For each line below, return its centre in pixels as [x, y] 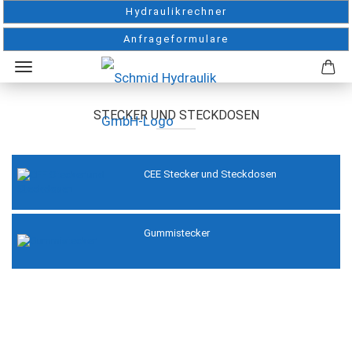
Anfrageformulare [176, 39]
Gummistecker [176, 233]
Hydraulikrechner [176, 11]
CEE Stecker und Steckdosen [210, 174]
